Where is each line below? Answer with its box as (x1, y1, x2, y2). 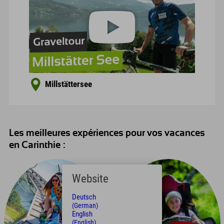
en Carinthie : (9, 140, 65, 150)
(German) (72, 201, 98, 209)
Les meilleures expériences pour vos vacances (9, 128, 205, 138)
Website (72, 172, 108, 185)
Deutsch (72, 192, 96, 201)
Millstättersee (45, 79, 92, 89)
